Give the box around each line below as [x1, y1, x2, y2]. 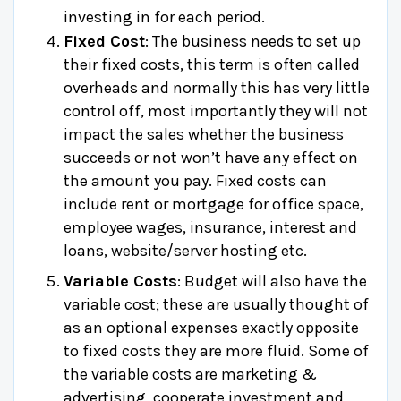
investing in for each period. [64, 6, 265, 27]
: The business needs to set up [145, 30, 361, 51]
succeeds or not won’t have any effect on [64, 147, 358, 167]
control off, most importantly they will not [64, 100, 368, 121]
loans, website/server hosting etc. [64, 240, 307, 260]
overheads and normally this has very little [64, 77, 370, 98]
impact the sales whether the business [64, 124, 344, 144]
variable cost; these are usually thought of [64, 294, 369, 314]
